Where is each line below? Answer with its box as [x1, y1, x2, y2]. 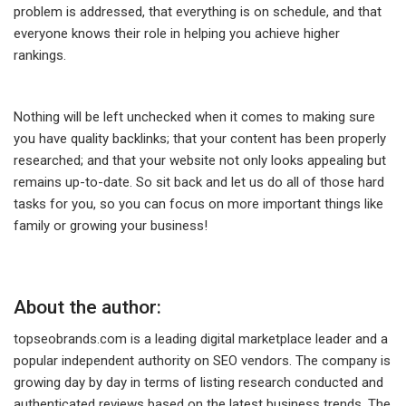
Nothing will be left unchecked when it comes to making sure [14, 109, 375, 126]
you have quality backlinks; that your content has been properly [14, 130, 386, 148]
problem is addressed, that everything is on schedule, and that [14, 4, 382, 21]
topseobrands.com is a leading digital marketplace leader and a [14, 331, 388, 348]
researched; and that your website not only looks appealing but [14, 152, 386, 169]
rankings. [14, 47, 66, 64]
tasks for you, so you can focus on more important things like [14, 196, 383, 213]
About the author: [14, 296, 161, 319]
